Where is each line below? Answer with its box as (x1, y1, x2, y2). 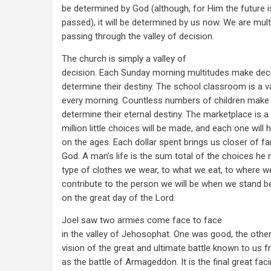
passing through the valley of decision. (62, 31, 214, 42)
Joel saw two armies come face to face (62, 215, 222, 226)
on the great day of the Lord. (62, 192, 175, 203)
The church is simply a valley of (62, 53, 186, 64)
